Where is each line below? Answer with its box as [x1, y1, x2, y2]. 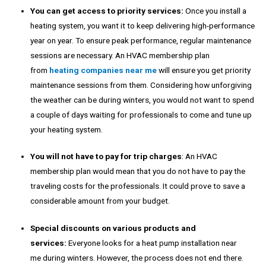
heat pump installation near [142, 237, 237, 248]
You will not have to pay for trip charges [30, 151, 182, 161]
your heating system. [30, 124, 103, 134]
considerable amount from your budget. [30, 196, 170, 206]
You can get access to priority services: [30, 5, 186, 15]
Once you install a [185, 5, 247, 15]
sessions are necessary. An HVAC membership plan [30, 50, 210, 60]
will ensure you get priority [157, 65, 251, 75]
